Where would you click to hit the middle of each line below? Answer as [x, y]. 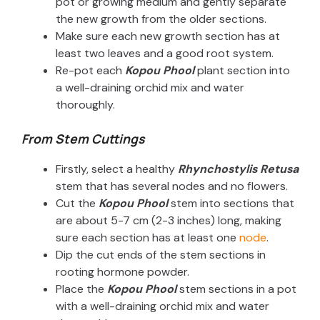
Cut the [77, 204]
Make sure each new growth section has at [168, 36]
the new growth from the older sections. [161, 19]
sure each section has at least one [147, 238]
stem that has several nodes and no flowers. [172, 186]
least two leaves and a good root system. [165, 54]
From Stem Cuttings [83, 139]
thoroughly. [85, 105]
